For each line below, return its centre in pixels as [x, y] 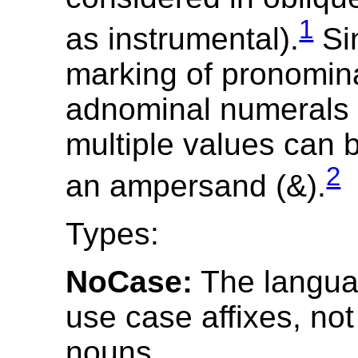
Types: [113, 233]
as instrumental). [183, 38]
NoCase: [129, 281]
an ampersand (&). [196, 185]
